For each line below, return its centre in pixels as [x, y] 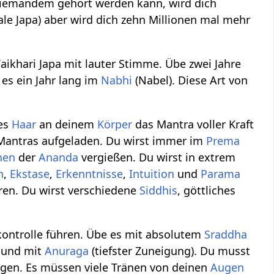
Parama [221, 174]
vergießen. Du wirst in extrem [157, 157]
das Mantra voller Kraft [193, 124]
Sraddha [226, 235]
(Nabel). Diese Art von [190, 80]
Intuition [152, 174]
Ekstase [30, 174]
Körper [115, 124]
